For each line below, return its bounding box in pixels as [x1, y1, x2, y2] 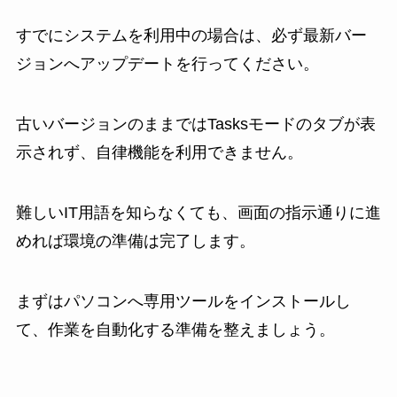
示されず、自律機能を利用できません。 [15, 144, 303, 162]
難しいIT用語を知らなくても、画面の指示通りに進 [15, 204, 381, 222]
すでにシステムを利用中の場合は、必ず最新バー [15, 27, 367, 45]
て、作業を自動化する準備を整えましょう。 [15, 320, 335, 339]
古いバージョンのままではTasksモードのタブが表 [15, 115, 376, 134]
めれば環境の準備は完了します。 [15, 232, 255, 251]
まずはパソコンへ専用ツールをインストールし [15, 292, 351, 310]
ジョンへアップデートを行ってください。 [15, 55, 319, 74]
